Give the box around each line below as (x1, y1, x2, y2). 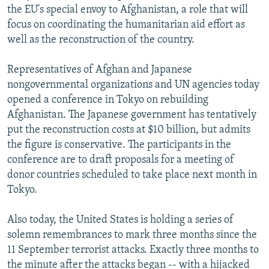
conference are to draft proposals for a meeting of (7, 154, 234, 166)
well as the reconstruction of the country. (7, 34, 195, 46)
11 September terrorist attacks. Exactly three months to (7, 244, 259, 256)
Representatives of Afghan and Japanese (7, 64, 192, 76)
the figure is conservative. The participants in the (7, 139, 231, 151)
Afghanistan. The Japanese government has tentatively (7, 109, 256, 121)
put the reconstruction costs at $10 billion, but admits (7, 124, 250, 136)
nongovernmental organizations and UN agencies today (7, 79, 259, 91)
